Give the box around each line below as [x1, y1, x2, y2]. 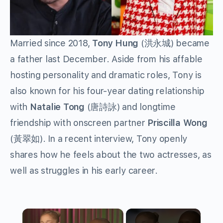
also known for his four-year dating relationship [10, 85, 205, 96]
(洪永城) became [138, 37, 210, 48]
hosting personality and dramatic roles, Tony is [10, 69, 202, 80]
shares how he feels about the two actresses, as [10, 149, 212, 160]
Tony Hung [92, 37, 139, 48]
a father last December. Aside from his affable [10, 53, 203, 64]
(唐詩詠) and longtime [84, 101, 176, 112]
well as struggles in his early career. [10, 165, 158, 176]
